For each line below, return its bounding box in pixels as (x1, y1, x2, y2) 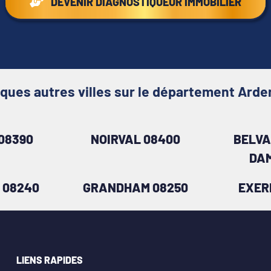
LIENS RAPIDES (16, 253, 83, 266)
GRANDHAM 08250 (83, 179, 188, 195)
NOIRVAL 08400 (91, 131, 180, 146)
